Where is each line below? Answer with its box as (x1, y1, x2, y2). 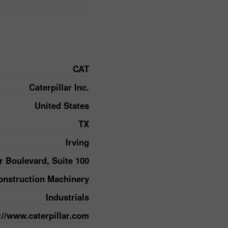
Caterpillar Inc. (29, 80, 89, 93)
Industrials (46, 190, 89, 203)
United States (35, 99, 89, 111)
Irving (66, 135, 89, 148)
